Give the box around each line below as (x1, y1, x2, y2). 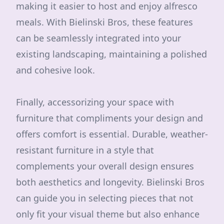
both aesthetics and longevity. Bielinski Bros (16, 176, 204, 188)
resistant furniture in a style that (16, 144, 154, 156)
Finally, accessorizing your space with (16, 96, 174, 108)
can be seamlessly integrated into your (16, 32, 181, 44)
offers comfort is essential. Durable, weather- (16, 128, 208, 140)
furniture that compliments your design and (16, 112, 203, 124)
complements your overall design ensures (16, 160, 194, 172)
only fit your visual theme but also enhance (16, 208, 199, 220)
